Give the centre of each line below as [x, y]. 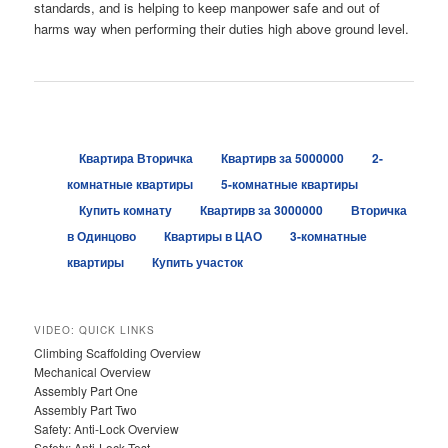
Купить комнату [125, 210]
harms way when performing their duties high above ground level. [222, 28]
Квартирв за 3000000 [261, 210]
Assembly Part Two [86, 410]
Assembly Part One [86, 391]
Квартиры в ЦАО [212, 236]
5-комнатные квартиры [289, 184]
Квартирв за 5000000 [282, 158]
